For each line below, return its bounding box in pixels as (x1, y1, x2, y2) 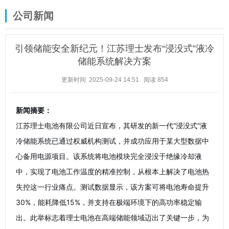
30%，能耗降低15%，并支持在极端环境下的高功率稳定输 (16, 198, 202, 207)
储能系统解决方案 (78, 56, 151, 66)
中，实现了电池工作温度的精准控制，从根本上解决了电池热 (16, 167, 209, 176)
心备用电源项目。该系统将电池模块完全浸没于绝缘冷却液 (16, 152, 202, 161)
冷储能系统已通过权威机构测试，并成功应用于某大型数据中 (16, 136, 209, 145)
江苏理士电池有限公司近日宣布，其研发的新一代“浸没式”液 (16, 121, 207, 130)
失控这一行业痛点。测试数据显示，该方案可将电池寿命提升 (16, 182, 209, 191)
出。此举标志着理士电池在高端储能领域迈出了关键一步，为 (16, 213, 209, 222)
